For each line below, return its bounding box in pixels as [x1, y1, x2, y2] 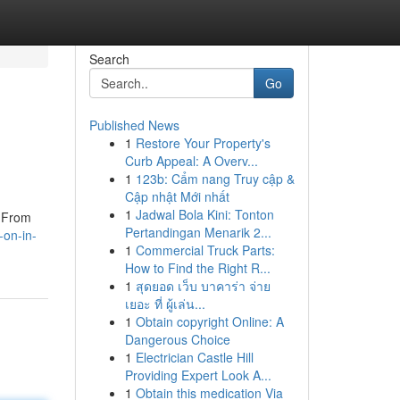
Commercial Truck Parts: [135, 241, 275, 259]
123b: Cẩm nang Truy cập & [135, 170, 295, 187]
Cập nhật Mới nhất [124, 187, 229, 205]
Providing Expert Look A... [124, 366, 271, 384]
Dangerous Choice [124, 330, 230, 348]
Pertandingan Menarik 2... [124, 223, 271, 241]
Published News [88, 116, 179, 134]
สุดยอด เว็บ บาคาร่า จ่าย [135, 277, 271, 295]
